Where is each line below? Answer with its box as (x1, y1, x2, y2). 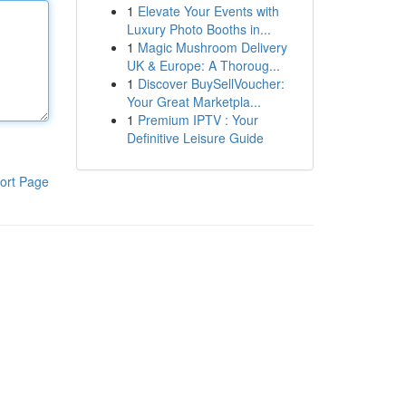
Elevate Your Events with (137, 2, 279, 20)
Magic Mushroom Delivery (137, 38, 287, 56)
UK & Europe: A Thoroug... (126, 56, 280, 74)
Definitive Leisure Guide (126, 129, 264, 147)
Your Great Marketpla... (126, 92, 261, 111)
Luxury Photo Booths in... (126, 20, 271, 38)
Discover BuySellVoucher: (137, 74, 285, 92)
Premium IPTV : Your (137, 111, 258, 129)
